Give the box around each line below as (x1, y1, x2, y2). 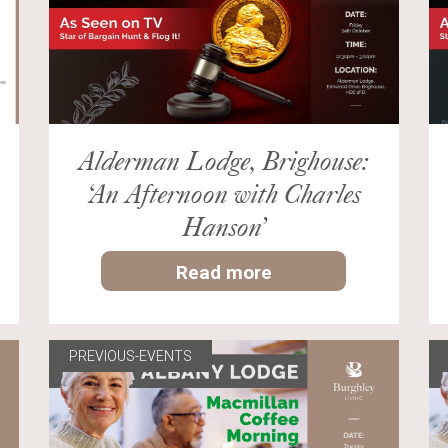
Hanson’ (181, 209, 266, 244)
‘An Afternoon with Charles (86, 176, 361, 211)
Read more (175, 260, 272, 285)
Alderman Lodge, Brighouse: (78, 143, 370, 178)
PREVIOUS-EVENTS (68, 348, 192, 365)
